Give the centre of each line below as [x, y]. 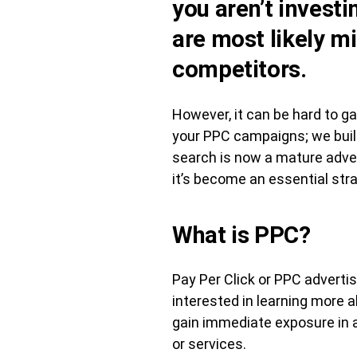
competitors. [239, 69]
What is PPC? [241, 235]
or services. [209, 344]
